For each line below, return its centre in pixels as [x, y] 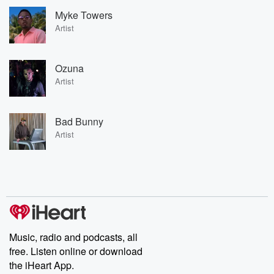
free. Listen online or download [76, 251]
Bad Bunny [79, 121]
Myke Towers [84, 15]
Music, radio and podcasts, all [73, 237]
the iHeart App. [42, 265]
